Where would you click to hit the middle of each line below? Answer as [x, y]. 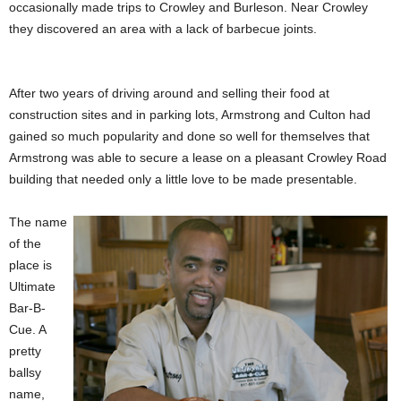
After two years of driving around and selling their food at [169, 93]
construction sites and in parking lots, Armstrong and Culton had [190, 115]
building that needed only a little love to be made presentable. [183, 179]
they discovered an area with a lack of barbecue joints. [163, 29]
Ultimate [32, 286]
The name [38, 222]
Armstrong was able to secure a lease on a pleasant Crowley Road [198, 158]
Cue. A [27, 329]
